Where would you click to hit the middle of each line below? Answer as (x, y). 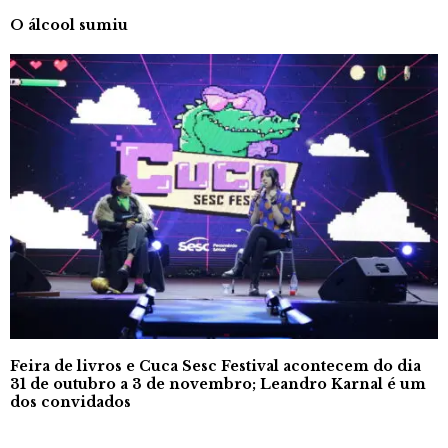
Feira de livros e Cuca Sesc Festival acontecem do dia (215, 365)
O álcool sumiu (69, 24)
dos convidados (70, 401)
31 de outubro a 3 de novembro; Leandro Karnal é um (218, 383)
